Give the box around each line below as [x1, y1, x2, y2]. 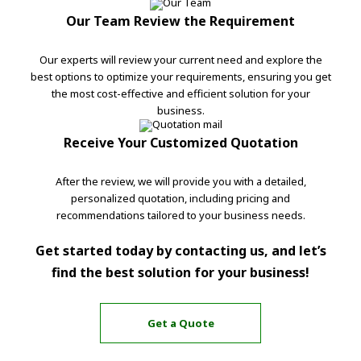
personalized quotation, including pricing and [71, 191, 290, 206]
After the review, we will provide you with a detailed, [55, 174, 306, 189]
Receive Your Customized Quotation [63, 134, 298, 152]
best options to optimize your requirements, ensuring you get [30, 69, 331, 85]
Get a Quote [147, 315, 214, 330]
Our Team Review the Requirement [66, 12, 295, 31]
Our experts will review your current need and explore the [39, 52, 322, 68]
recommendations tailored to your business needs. [56, 208, 305, 223]
